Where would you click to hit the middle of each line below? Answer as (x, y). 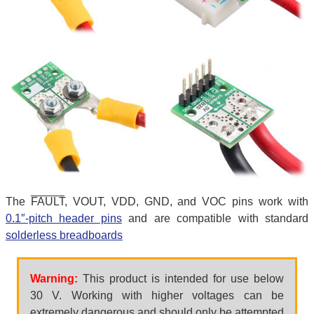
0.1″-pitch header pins (64, 218)
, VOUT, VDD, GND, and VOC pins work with (186, 201)
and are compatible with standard (215, 218)
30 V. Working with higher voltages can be (157, 295)
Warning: (54, 278)
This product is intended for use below (181, 278)
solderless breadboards (64, 235)
